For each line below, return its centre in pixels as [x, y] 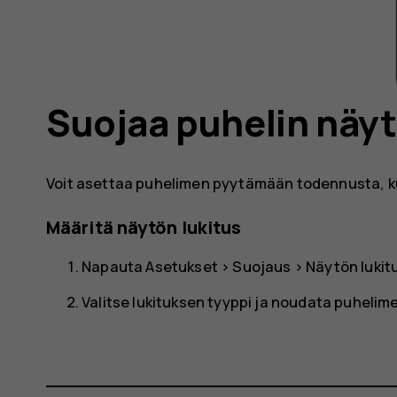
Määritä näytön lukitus [144, 228]
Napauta [114, 267]
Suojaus [262, 267]
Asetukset [182, 267]
